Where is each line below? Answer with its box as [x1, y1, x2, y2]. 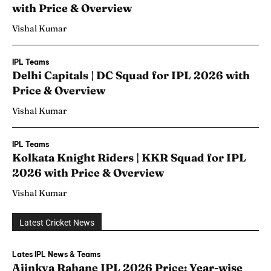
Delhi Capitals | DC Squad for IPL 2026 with [12, 68, 250, 83]
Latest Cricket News [19, 218, 94, 228]
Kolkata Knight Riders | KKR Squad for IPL [12, 151, 246, 165]
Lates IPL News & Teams [12, 250, 100, 260]
